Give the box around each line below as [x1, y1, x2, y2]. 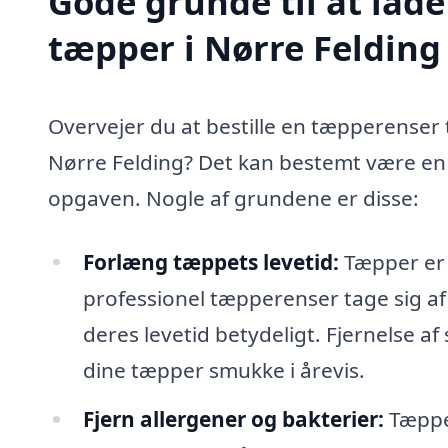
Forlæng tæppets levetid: [82, 247, 339, 276]
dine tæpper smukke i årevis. [82, 355, 365, 384]
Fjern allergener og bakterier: [82, 405, 384, 434]
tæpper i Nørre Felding [48, 23, 441, 71]
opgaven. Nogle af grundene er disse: [48, 183, 419, 212]
